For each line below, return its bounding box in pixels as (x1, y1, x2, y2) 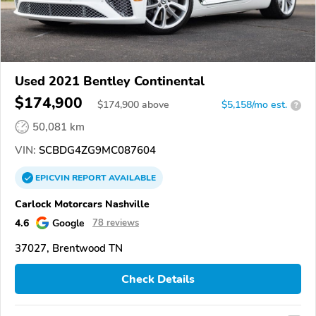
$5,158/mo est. (221, 98, 287, 112)
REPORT (72, 172, 107, 184)
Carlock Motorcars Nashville (15, 197, 150, 212)
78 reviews (92, 217, 139, 230)
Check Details (121, 271, 195, 287)
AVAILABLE (107, 172, 156, 184)
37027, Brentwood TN (15, 241, 123, 256)
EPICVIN (35, 172, 72, 184)
